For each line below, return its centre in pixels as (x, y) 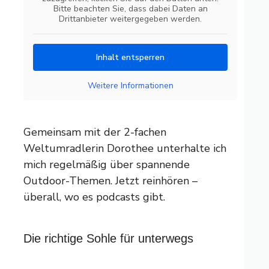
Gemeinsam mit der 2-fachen (95, 132)
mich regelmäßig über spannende (107, 164)
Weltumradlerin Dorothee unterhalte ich (125, 148)
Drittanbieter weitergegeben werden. (130, 19)
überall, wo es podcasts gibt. (94, 197)
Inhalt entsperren (130, 57)
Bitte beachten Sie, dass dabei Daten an (130, 8)
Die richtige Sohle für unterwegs (108, 238)
